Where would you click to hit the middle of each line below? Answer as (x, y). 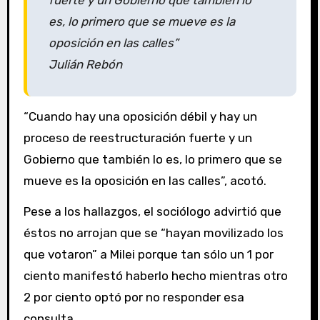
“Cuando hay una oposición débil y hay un (140, 117)
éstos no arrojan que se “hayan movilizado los (153, 232)
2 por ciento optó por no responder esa (134, 297)
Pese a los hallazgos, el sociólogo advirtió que (152, 211)
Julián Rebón (85, 65)
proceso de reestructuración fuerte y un (137, 138)
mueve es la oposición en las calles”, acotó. (145, 181)
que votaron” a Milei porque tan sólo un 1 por (148, 254)
